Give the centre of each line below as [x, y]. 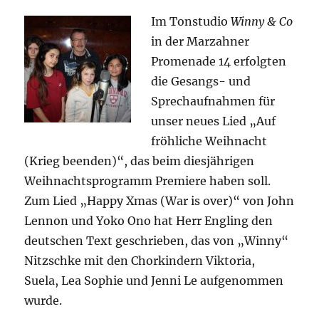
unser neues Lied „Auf [214, 121]
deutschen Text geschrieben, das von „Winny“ [157, 241]
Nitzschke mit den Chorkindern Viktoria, [141, 261]
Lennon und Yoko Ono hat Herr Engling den [149, 221]
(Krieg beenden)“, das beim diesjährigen [140, 161]
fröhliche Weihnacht [209, 141]
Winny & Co [262, 22]
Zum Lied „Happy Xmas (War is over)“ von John [159, 201]
